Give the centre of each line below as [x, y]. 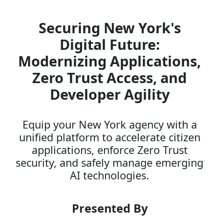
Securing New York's [109, 28]
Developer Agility [109, 94]
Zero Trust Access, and [109, 77]
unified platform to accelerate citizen [109, 137]
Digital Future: [109, 44]
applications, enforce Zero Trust [109, 150]
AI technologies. [109, 175]
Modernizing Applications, [109, 61]
